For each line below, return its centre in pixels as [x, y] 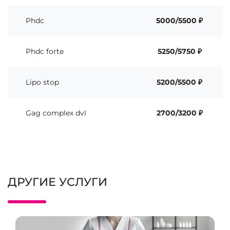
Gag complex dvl [56, 113]
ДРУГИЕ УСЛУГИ [57, 182]
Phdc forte [45, 51]
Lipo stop [42, 82]
